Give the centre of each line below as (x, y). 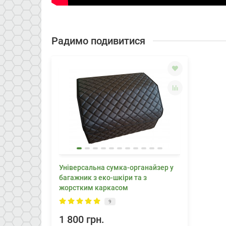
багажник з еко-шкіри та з (103, 177)
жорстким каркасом (94, 187)
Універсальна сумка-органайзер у (116, 167)
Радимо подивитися (98, 41)
